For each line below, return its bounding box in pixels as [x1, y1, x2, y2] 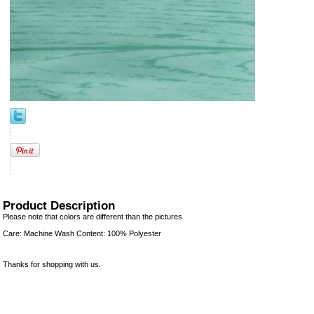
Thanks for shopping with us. [3, 260, 101, 268]
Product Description [3, 199, 115, 212]
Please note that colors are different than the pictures [3, 212, 182, 221]
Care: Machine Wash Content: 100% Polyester [3, 229, 161, 238]
